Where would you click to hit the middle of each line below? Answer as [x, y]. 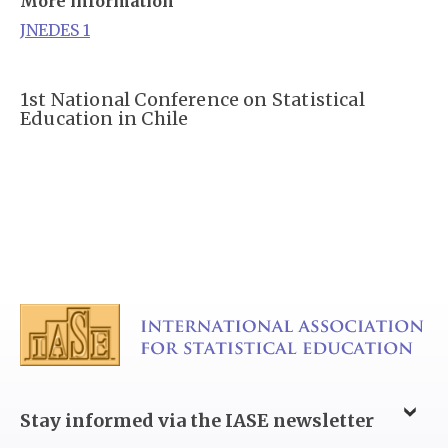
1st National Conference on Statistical [192, 99]
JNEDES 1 [55, 30]
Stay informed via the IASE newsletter [197, 420]
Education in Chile [104, 118]
